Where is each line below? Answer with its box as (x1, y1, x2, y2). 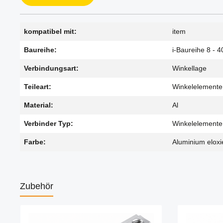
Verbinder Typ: (24, 119, 73, 128)
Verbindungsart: (24, 64, 79, 73)
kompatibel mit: (24, 27, 77, 36)
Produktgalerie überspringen (19, 205, 109, 214)
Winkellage (172, 64, 207, 73)
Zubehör (20, 181, 53, 192)
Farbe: (24, 138, 46, 146)
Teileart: (24, 83, 51, 91)
